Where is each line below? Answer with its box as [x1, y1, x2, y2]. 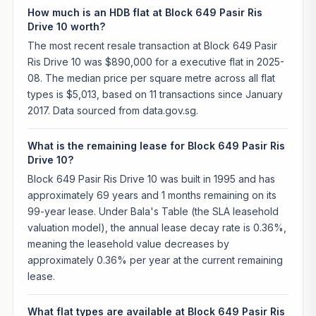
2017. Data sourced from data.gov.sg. [27, 104, 198, 116]
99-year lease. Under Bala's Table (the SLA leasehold [27, 205, 279, 217]
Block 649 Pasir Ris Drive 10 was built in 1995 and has [27, 172, 275, 185]
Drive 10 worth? [27, 20, 105, 32]
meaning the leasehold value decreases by [27, 237, 229, 250]
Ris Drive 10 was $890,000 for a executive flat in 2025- [27, 55, 284, 68]
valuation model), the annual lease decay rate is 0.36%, [27, 221, 286, 233]
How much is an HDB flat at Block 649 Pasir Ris [27, 6, 262, 18]
